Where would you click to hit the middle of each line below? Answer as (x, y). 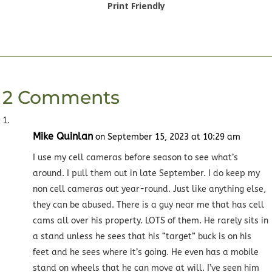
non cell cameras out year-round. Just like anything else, (150, 189)
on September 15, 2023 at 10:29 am (168, 137)
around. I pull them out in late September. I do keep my (147, 174)
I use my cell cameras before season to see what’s (136, 158)
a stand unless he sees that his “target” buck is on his (142, 237)
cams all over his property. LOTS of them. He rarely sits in (151, 221)
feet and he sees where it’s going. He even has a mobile (146, 253)
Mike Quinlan (63, 137)
